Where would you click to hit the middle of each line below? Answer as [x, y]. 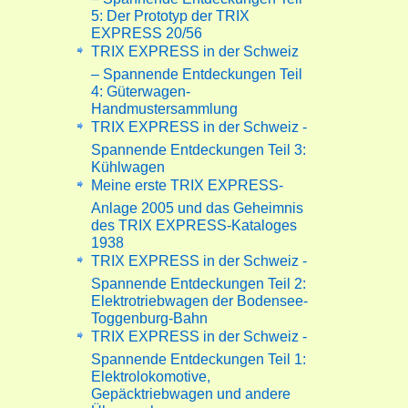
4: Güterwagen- [141, 88]
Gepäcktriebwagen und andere [191, 390]
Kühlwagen [128, 163]
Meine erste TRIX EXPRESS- [188, 185]
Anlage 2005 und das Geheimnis [198, 204]
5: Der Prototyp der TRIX [171, 12]
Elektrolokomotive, [151, 373]
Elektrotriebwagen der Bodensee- [200, 297]
